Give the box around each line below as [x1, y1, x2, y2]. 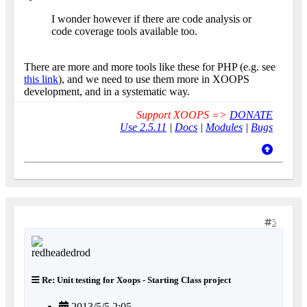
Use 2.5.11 [120, 121, 167, 134]
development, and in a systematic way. [24, 86, 190, 98]
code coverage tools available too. [51, 25, 197, 38]
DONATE [230, 109, 273, 121]
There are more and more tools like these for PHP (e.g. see [24, 61, 275, 73]
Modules [206, 121, 243, 134]
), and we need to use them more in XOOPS [58, 73, 249, 86]
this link [24, 73, 58, 86]
